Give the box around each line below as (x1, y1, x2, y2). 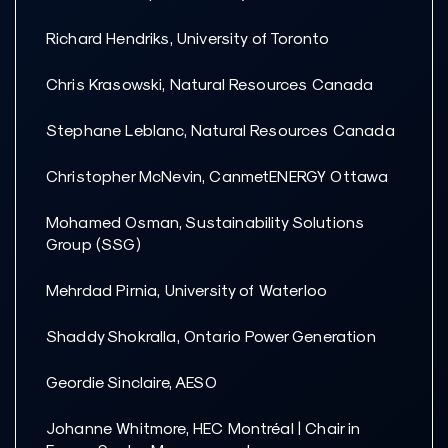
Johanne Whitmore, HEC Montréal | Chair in (46, 418, 361, 438)
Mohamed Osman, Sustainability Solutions (46, 212, 365, 232)
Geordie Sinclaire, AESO (46, 372, 217, 392)
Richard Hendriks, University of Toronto (46, 28, 330, 48)
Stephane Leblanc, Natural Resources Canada (46, 120, 395, 140)
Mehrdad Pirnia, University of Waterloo (46, 280, 328, 300)
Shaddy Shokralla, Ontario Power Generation (46, 326, 376, 346)
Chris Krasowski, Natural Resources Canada (46, 74, 374, 94)
